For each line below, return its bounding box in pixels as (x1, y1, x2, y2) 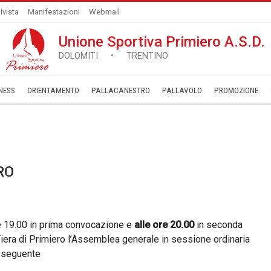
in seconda (194, 219, 243, 230)
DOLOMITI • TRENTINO (59, 51, 168, 61)
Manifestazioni (28, 7, 80, 16)
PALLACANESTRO (91, 86, 150, 95)
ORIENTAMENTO (27, 86, 79, 95)
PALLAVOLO (162, 86, 202, 95)
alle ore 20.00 (134, 219, 194, 230)
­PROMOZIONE (214, 86, 258, 95)
